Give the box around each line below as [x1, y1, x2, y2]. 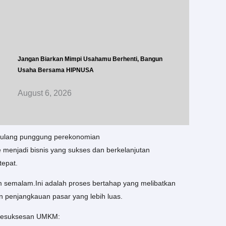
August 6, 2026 [17, 89, 72, 98]
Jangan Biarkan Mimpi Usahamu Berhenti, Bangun [17, 55, 162, 63]
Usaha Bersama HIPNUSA [17, 67, 94, 74]
